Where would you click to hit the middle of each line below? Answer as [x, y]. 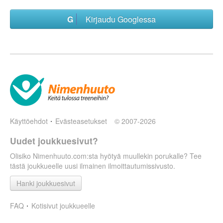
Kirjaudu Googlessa [118, 19]
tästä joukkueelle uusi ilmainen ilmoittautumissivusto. [93, 166]
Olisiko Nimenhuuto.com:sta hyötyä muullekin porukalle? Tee [106, 156]
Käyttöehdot [29, 121]
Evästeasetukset [81, 121]
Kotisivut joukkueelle [63, 206]
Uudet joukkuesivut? [54, 141]
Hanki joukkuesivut [46, 183]
